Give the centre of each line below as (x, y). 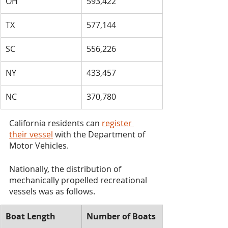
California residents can (55, 123)
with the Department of (100, 134)
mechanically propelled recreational (79, 180)
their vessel (31, 134)
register (118, 123)
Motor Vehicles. (39, 145)
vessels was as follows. (52, 191)
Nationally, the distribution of (66, 169)
